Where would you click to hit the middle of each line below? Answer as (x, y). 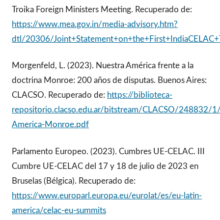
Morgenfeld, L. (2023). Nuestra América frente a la (103, 66)
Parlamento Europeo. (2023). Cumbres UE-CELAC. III (109, 151)
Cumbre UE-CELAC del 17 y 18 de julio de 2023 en (105, 166)
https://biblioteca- (140, 95)
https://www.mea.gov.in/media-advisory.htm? (95, 24)
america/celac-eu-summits (59, 210)
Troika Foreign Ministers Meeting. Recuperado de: (102, 9)
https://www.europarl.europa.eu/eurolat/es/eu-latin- (107, 195)
